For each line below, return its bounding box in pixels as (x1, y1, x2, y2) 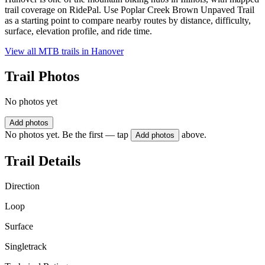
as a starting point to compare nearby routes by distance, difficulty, (5, 15, 251, 26)
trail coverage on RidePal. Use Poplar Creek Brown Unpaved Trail (5, 5, 254, 15)
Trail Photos (5, 69, 79, 85)
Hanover (91, 46, 124, 57)
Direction (5, 180, 40, 191)
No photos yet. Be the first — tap (5, 130, 128, 140)
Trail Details (5, 153, 80, 169)
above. (182, 130, 206, 140)
